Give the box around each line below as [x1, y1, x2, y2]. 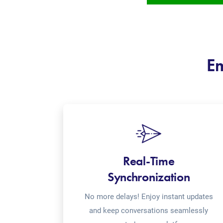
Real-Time [123, 153, 175, 169]
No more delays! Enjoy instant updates [84, 192, 213, 201]
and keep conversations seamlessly [89, 206, 209, 215]
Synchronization [107, 169, 190, 185]
